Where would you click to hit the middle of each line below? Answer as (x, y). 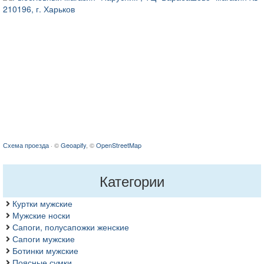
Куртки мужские (42, 204)
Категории (132, 181)
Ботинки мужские (45, 251)
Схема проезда (26, 145)
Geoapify (73, 145)
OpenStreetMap (119, 145)
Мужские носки (41, 215)
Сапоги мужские (44, 239)
